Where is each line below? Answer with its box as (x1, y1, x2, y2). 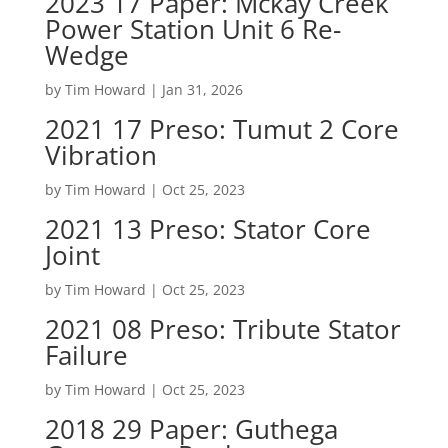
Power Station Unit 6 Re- (44, 11, 341, 47)
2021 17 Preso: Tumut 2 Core (44, 111, 399, 147)
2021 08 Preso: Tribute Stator (44, 311, 401, 347)
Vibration (44, 137, 157, 173)
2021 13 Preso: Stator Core (44, 211, 371, 247)
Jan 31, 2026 (161, 80, 243, 99)
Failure (44, 337, 128, 373)
